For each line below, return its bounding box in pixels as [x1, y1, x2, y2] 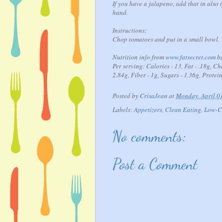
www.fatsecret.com [166, 53, 216, 62]
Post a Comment [112, 155, 198, 173]
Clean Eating [165, 105, 201, 114]
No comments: [112, 127, 186, 146]
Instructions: [112, 26, 147, 35]
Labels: [112, 105, 134, 114]
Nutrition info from [112, 53, 166, 62]
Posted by [112, 91, 140, 101]
